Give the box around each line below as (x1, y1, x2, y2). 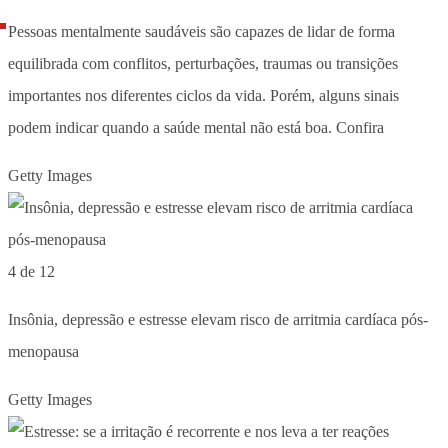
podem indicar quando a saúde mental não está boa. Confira (8, 118, 384, 136)
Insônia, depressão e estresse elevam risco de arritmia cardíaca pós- (8, 310, 428, 328)
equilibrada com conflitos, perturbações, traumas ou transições (8, 54, 398, 72)
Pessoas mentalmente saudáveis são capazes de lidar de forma (8, 22, 395, 40)
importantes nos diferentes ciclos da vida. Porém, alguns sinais (8, 86, 399, 104)
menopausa (8, 342, 79, 360)
